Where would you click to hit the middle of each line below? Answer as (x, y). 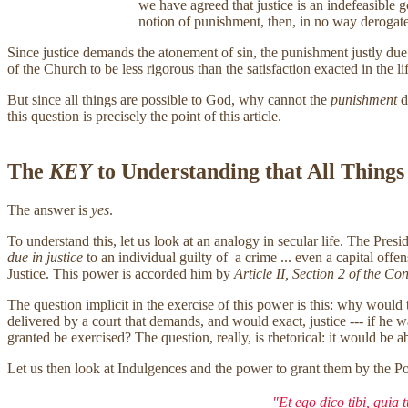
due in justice (45, 257)
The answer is (49, 209)
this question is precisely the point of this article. (144, 116)
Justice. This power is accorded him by (121, 273)
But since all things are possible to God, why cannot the (169, 99)
